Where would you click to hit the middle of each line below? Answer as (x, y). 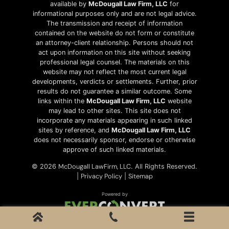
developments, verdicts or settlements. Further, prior (114, 81)
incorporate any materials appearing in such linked (114, 120)
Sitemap (140, 176)
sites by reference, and (75, 130)
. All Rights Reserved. (164, 167)
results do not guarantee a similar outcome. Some (114, 91)
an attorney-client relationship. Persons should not (114, 42)
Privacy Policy (101, 176)
